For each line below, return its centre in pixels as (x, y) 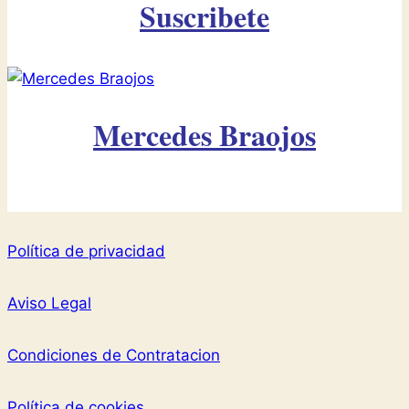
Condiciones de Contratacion (114, 355)
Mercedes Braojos (204, 134)
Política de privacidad (86, 251)
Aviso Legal (49, 303)
